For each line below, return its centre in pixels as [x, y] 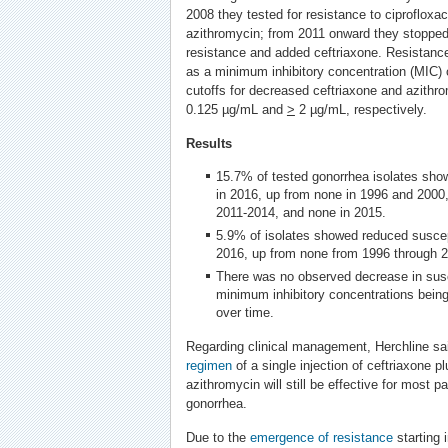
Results [208, 143]
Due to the [217, 437]
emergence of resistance [321, 437]
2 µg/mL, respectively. [360, 109]
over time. [244, 312]
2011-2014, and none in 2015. [300, 212]
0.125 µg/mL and [236, 109]
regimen [208, 365]
